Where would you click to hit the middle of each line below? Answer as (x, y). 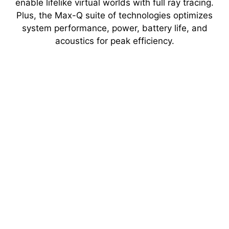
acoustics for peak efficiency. (114, 41)
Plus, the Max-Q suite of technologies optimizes (114, 16)
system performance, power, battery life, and (114, 28)
